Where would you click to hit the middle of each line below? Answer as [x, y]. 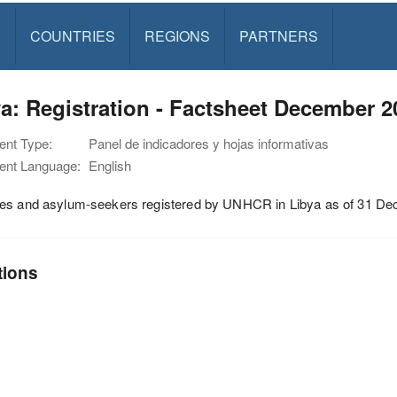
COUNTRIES [72, 36]
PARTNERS [278, 36]
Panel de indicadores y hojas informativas [209, 143]
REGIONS [177, 36]
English [110, 165]
